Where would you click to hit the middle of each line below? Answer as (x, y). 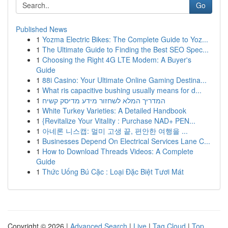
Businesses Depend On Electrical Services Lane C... (126, 141)
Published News (41, 29)
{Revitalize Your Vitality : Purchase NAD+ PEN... (119, 121)
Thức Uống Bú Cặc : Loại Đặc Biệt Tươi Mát (113, 172)
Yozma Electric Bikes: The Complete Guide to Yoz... (125, 39)
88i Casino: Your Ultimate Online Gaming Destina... (124, 80)
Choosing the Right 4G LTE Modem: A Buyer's (117, 60)
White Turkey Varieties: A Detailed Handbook (114, 110)
